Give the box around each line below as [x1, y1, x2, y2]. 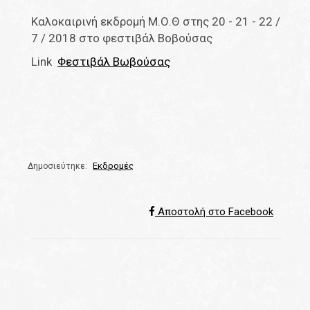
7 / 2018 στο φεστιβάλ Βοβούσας [31, 30, 212, 45]
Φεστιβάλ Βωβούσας [57, 54, 170, 69]
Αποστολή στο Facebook [155, 205, 273, 218]
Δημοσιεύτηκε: [28, 161, 89, 171]
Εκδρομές [93, 160, 134, 171]
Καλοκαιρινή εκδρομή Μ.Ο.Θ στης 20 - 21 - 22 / [31, 14, 280, 28]
